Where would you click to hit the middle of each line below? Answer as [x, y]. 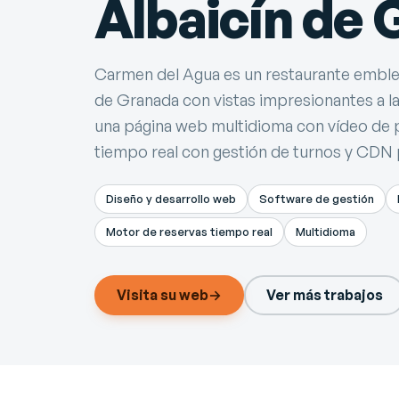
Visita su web [163, 294]
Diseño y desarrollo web [171, 199]
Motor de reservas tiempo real [189, 232]
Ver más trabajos [325, 294]
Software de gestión [317, 199]
